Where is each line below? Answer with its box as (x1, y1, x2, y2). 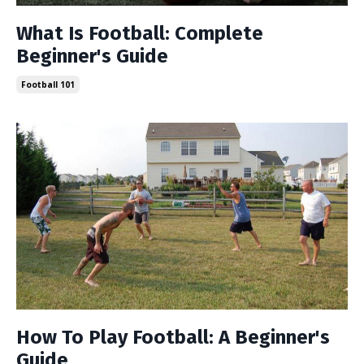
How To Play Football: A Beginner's (16, 325, 330, 349)
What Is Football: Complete (16, 22, 263, 45)
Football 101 (21, 79, 75, 90)
